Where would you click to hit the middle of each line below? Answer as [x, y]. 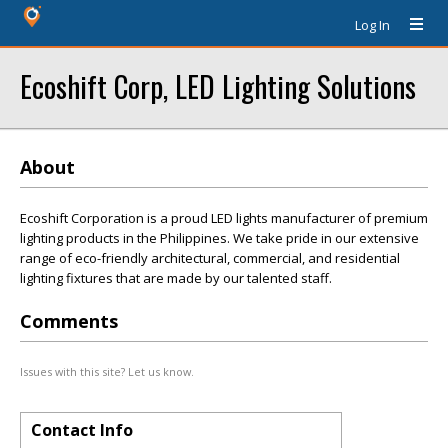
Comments [69, 321]
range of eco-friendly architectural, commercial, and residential [210, 258]
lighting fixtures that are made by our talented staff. [176, 278]
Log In [372, 25]
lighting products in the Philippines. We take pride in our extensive [219, 238]
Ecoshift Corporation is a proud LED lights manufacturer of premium [224, 218]
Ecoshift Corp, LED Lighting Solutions [218, 85]
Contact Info [82, 430]
